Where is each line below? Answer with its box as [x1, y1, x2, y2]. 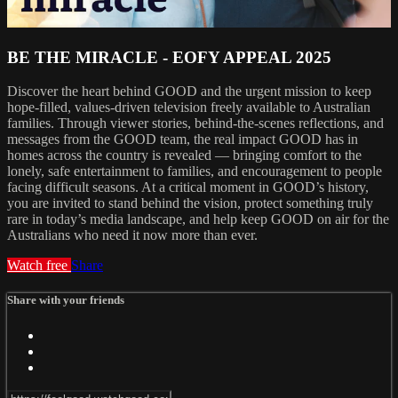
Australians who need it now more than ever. [7, 227, 258, 243]
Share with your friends [7, 293, 124, 307]
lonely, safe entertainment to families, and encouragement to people [7, 163, 382, 179]
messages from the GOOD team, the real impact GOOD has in [7, 131, 358, 147]
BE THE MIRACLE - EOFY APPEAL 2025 [7, 47, 331, 67]
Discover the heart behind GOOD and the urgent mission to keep [7, 84, 371, 99]
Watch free [7, 258, 71, 274]
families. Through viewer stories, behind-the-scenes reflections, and [7, 115, 384, 131]
